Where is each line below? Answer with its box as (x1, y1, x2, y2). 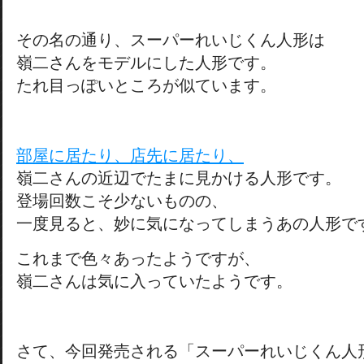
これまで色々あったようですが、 (16, 249, 260, 267)
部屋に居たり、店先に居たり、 (16, 146, 244, 164)
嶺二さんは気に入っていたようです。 (16, 272, 292, 290)
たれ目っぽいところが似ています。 (16, 76, 276, 94)
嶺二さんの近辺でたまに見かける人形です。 (16, 169, 341, 187)
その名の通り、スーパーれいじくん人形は (16, 31, 325, 49)
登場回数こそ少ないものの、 (16, 192, 227, 210)
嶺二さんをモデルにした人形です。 (16, 54, 276, 71)
